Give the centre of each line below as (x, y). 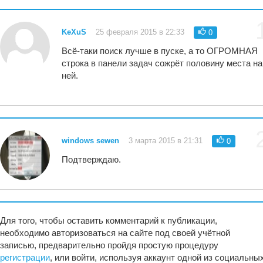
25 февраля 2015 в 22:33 (140, 32)
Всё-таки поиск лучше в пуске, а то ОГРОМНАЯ (160, 51)
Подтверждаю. (92, 160)
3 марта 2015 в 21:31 (166, 141)
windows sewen (91, 141)
